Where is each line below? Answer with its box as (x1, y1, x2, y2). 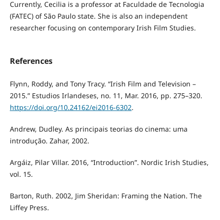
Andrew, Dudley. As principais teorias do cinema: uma (9, 124, 188, 134)
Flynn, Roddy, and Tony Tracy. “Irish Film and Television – (9, 79, 196, 89)
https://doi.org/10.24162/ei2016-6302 (9, 103, 132, 112)
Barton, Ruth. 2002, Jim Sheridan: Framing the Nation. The (9, 191, 202, 201)
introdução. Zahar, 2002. (9, 136, 89, 146)
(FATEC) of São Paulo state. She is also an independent (9, 11, 188, 21)
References (9, 55, 53, 67)
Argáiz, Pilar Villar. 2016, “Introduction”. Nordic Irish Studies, (9, 158, 209, 167)
